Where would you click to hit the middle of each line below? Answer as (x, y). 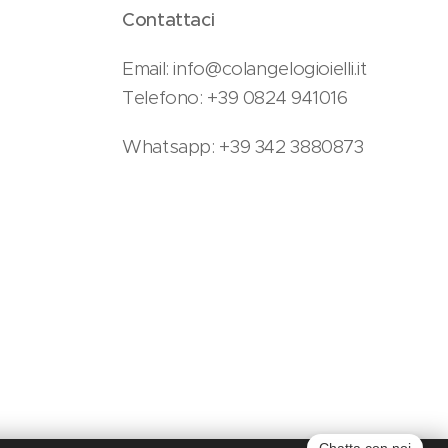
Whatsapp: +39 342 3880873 (243, 146)
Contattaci (168, 19)
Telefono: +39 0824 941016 (235, 97)
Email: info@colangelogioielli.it (244, 68)
